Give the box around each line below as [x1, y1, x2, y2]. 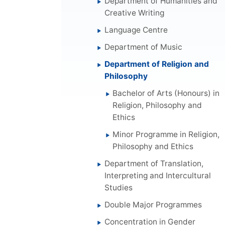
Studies [104, 182, 133, 192]
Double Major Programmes [104, 199, 202, 209]
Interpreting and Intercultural [104, 170, 211, 180]
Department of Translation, [104, 158, 204, 168]
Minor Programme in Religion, [113, 129, 220, 139]
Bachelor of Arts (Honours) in [113, 88, 220, 98]
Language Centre [104, 25, 168, 35]
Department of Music [104, 42, 183, 52]
